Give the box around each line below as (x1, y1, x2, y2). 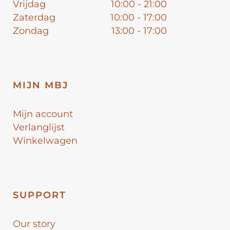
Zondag (13, 25, 49, 36)
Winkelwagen (13, 135, 78, 146)
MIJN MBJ (13, 79, 68, 91)
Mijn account (13, 108, 73, 120)
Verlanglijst (13, 121, 65, 133)
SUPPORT (13, 189, 66, 201)
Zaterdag (13, 11, 55, 23)
